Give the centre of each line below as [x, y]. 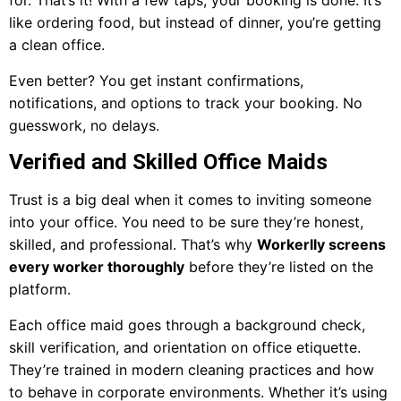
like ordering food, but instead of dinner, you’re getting [195, 23]
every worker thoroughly [97, 267]
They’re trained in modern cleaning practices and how [192, 369]
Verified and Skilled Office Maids [168, 162]
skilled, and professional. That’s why [133, 245]
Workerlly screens [321, 245]
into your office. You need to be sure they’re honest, [186, 222]
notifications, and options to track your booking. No [186, 102]
